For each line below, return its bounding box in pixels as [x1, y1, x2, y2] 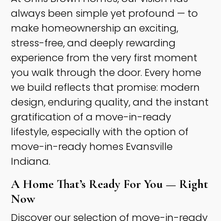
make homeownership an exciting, [11, 21, 179, 36]
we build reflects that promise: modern [11, 80, 200, 95]
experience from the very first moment [11, 51, 198, 65]
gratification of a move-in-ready [11, 110, 172, 124]
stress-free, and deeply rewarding [11, 36, 176, 50]
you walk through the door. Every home [11, 66, 202, 80]
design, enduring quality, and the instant [11, 95, 209, 110]
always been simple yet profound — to [11, 6, 198, 21]
